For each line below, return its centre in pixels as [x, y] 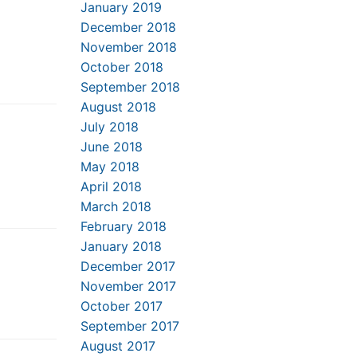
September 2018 [130, 87]
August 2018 [118, 107]
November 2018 [129, 47]
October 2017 [122, 306]
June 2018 [112, 147]
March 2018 [116, 206]
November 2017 [128, 286]
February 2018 [124, 226]
